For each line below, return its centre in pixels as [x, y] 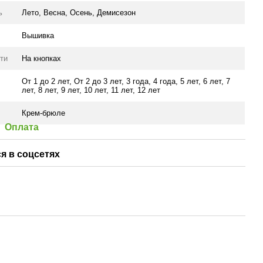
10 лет [95, 90]
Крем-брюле [44, 113]
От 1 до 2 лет [46, 81]
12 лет [149, 90]
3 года [138, 81]
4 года [165, 81]
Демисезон [117, 13]
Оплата [22, 127]
